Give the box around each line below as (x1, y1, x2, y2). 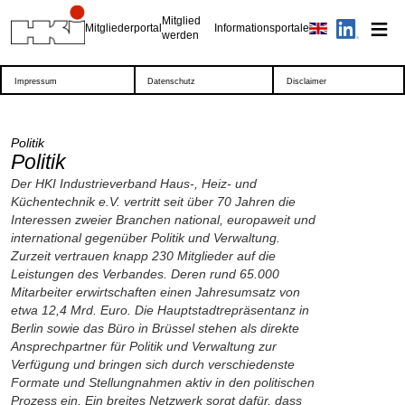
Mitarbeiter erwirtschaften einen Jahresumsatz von (11, 286, 300, 300)
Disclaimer (286, 77, 326, 86)
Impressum (14, 77, 57, 86)
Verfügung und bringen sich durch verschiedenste (11, 358, 295, 372)
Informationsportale (214, 22, 309, 35)
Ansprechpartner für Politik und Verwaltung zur (11, 340, 277, 354)
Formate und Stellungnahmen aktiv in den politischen (11, 376, 315, 391)
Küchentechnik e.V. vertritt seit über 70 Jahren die (11, 195, 296, 210)
